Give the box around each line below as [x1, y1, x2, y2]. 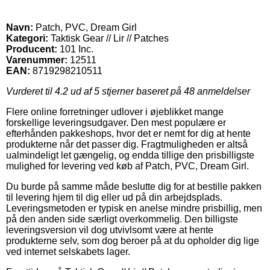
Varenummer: [6, 54, 67, 65]
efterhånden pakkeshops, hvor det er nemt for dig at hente [6, 128, 251, 139]
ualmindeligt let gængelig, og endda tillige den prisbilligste [6, 149, 254, 160]
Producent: [6, 43, 57, 54]
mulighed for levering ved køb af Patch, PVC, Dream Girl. [6, 160, 249, 171]
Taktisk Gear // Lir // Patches [48, 33, 169, 43]
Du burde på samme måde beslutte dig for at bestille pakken [6, 181, 262, 192]
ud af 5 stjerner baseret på [68, 86, 184, 96]
